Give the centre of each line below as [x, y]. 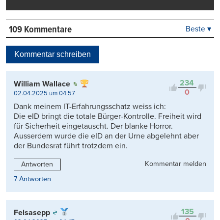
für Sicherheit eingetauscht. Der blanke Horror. [93, 126]
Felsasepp [32, 213]
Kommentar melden [176, 164]
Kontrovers [164, 69]
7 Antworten [32, 179]
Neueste [160, 44]
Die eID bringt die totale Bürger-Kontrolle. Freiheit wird [108, 117]
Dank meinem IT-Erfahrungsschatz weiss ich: [90, 107]
